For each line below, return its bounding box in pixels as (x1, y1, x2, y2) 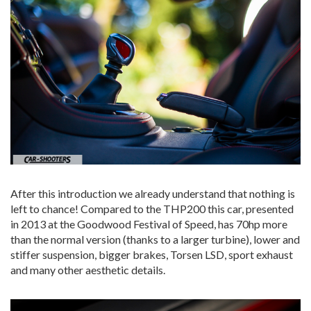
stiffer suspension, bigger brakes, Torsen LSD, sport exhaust (10, 247, 293, 261)
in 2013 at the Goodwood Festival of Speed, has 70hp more (10, 217, 287, 230)
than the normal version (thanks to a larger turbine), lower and (10, 232, 300, 246)
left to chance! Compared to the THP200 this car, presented (10, 201, 294, 215)
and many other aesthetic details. (10, 262, 165, 276)
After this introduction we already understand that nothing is (10, 186, 295, 200)
